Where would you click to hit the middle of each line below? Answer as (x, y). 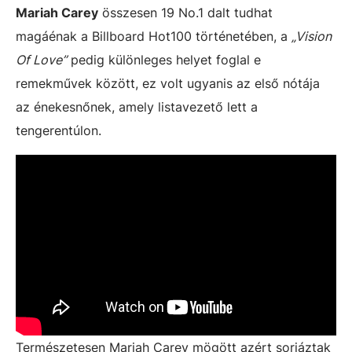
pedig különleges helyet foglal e (164, 60)
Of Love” (41, 60)
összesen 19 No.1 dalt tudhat (185, 13)
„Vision (312, 36)
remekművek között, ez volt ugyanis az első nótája (168, 83)
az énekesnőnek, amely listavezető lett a (137, 107)
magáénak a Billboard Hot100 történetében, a (154, 36)
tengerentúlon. (59, 130)
